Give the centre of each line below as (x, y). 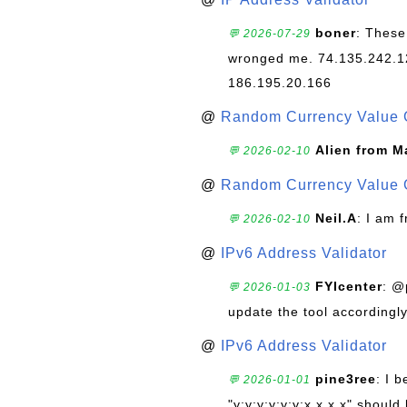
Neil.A (336, 218)
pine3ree (346, 379)
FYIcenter (349, 286)
